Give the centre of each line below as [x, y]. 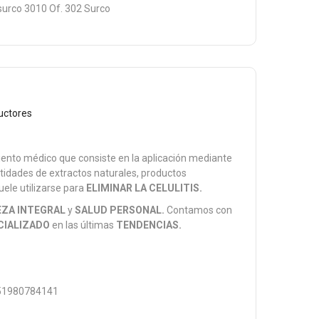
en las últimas [83, 225]
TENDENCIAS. [149, 225]
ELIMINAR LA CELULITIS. [145, 188]
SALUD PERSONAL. [120, 210]
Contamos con [199, 210]
